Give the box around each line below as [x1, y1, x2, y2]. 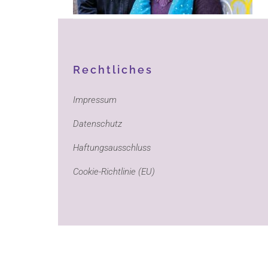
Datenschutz [73, 118, 122, 129]
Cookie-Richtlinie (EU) [73, 166, 155, 177]
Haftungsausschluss [73, 142, 151, 153]
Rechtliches [73, 63, 153, 76]
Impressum [73, 95, 117, 105]
